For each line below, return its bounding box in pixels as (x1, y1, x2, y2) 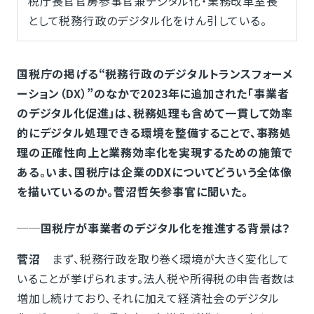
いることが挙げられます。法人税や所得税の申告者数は (16, 270, 295, 287)
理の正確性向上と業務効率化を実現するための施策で (16, 144, 294, 161)
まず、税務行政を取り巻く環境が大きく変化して (40, 250, 289, 267)
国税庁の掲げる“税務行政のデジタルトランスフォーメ (16, 65, 293, 82)
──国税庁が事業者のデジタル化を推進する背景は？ (16, 219, 292, 236)
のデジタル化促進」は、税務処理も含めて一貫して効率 (16, 104, 293, 121)
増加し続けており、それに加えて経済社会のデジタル (16, 289, 280, 306)
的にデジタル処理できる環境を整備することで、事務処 (16, 124, 292, 141)
